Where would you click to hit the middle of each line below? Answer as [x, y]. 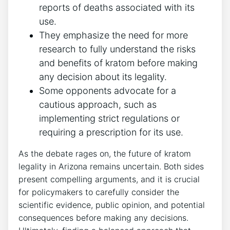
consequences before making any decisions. [103, 218]
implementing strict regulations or [109, 119]
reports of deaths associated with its [117, 8]
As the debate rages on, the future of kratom [105, 154]
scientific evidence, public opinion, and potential [112, 205]
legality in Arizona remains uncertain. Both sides [111, 167]
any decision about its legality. [103, 77]
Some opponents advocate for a [108, 91]
